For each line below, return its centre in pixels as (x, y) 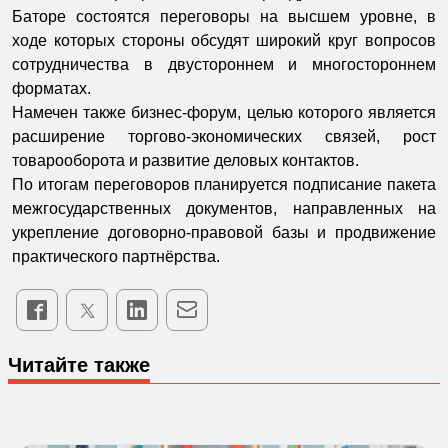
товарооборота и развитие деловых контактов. (185, 160)
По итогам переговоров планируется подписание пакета (224, 184)
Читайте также (79, 364)
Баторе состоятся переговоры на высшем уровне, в (224, 16)
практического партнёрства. (116, 256)
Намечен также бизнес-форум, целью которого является (224, 112)
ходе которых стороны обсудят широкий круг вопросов (224, 40)
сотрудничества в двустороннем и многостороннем (224, 64)
